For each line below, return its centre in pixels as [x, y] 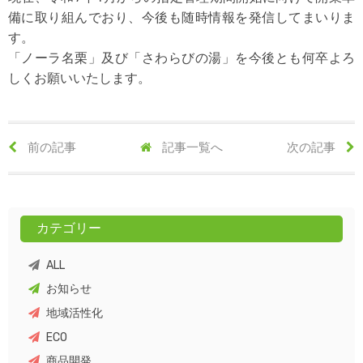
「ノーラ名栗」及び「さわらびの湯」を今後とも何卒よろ [181, 58]
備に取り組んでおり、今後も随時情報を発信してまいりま [181, 17]
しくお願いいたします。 [79, 78]
